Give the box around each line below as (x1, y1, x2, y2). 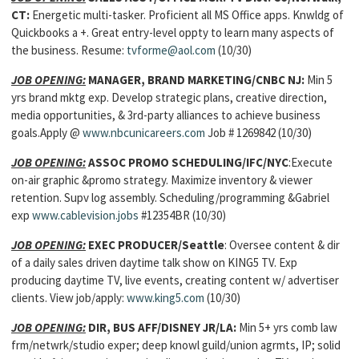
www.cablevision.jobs (32, 208, 139, 223)
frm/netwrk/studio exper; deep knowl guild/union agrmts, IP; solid (11, 337, 341, 353)
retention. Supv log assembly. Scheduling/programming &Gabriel (11, 190, 329, 205)
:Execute (288, 155, 333, 170)
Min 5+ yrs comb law (236, 320, 337, 335)
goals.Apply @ (11, 125, 83, 140)
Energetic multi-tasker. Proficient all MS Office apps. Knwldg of (30, 7, 344, 22)
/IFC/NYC (242, 155, 288, 170)
